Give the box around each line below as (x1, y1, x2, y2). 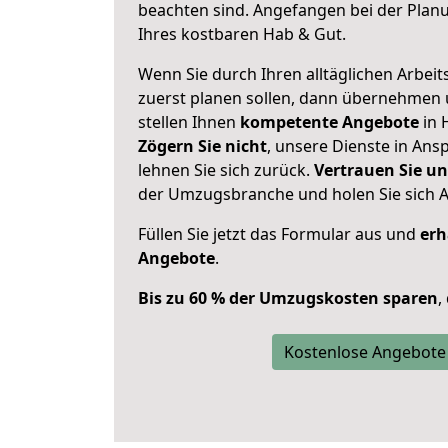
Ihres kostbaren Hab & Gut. (138, 23, 346, 45)
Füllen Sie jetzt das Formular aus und (138, 223, 420, 245)
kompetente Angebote (240, 111, 419, 133)
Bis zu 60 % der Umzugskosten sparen (138, 287, 438, 309)
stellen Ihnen (138, 111, 240, 133)
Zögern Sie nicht (138, 135, 267, 157)
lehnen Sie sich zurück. (138, 159, 314, 181)
